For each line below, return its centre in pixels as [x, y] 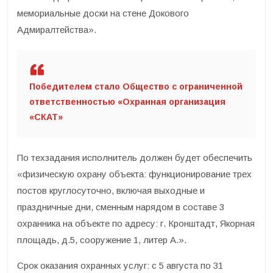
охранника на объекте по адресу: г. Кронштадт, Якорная [136, 223]
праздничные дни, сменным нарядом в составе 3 [121, 207]
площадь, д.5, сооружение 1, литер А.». [102, 240]
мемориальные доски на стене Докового [103, 13]
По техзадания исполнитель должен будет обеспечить [135, 158]
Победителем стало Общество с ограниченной [136, 87]
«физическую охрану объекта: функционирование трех [134, 174]
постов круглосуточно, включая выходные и [111, 190]
